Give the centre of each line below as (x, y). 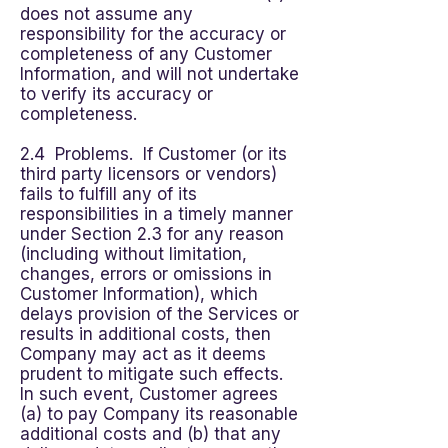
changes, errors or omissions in (146, 274)
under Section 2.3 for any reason (152, 234)
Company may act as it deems (143, 354)
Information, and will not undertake (159, 74)
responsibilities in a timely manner (156, 214)
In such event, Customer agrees (149, 394)
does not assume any (106, 14)
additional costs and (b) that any (150, 434)
